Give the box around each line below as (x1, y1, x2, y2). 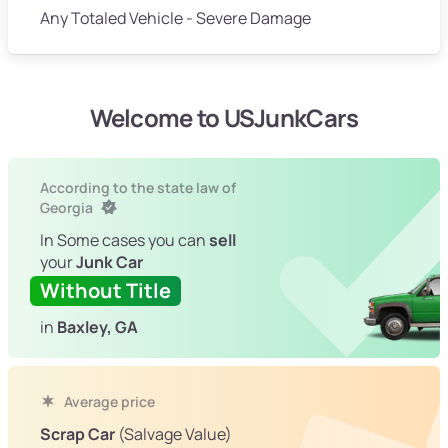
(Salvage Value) (115, 423, 232, 446)
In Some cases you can (40, 229, 209, 252)
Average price (61, 392, 155, 412)
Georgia (40, 198, 96, 218)
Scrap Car (40, 423, 115, 446)
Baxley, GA (57, 316, 138, 339)
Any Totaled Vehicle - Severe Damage (40, 7, 311, 30)
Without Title (40, 277, 171, 305)
